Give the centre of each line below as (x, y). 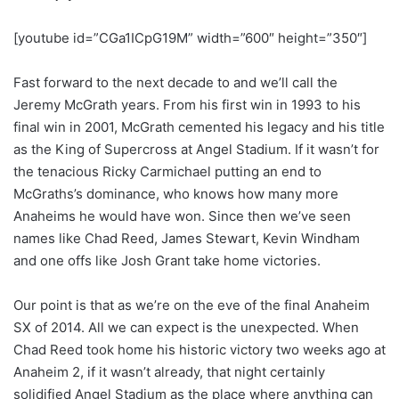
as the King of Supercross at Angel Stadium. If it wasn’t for (196, 149)
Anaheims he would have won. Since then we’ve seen (182, 216)
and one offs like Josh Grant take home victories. (167, 260)
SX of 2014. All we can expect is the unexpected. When (186, 327)
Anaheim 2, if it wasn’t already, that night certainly (169, 371)
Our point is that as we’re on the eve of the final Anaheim (191, 305)
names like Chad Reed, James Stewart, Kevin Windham (187, 238)
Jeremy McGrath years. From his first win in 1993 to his (187, 104)
